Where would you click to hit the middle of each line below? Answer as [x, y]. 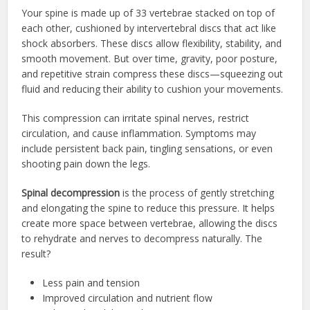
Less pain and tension [91, 282]
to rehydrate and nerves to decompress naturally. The [142, 238]
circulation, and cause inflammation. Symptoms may [139, 133]
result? [36, 253]
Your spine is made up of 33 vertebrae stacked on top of [148, 12]
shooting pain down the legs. [86, 163]
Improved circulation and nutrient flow [128, 298]
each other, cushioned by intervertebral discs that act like [149, 28]
